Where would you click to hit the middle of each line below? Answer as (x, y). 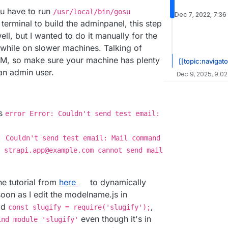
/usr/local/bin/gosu (92, 12)
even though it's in (115, 219)
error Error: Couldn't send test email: (82, 114)
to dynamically (117, 182)
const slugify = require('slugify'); (79, 207)
